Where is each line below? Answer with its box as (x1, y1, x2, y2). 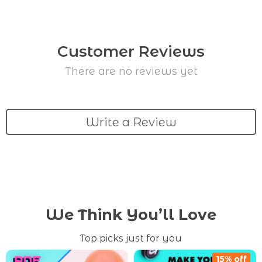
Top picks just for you (80, 233, 182, 244)
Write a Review (85, 115, 177, 129)
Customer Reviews (57, 42, 205, 61)
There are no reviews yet (64, 65, 198, 78)
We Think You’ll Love (46, 205, 216, 224)
